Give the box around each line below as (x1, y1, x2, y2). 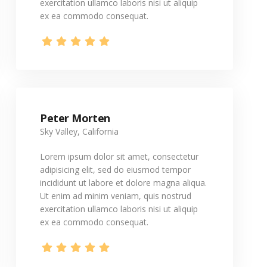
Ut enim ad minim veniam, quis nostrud (40, 190, 192, 201)
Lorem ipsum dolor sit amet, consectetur (40, 151, 199, 162)
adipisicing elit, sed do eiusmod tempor (40, 164, 191, 175)
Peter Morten (40, 111, 110, 125)
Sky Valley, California (40, 126, 119, 137)
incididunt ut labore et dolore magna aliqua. (40, 177, 207, 188)
